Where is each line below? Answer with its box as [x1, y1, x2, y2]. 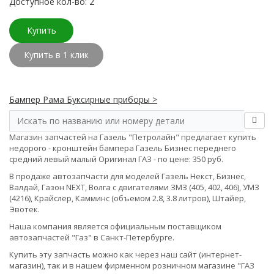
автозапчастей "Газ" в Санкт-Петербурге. [9, 232, 174, 243]
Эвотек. [9, 204, 40, 215]
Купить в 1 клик [24, 49, 89, 61]
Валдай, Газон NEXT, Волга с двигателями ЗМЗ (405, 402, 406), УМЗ [9, 182, 259, 193]
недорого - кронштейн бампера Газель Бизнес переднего [9, 143, 236, 154]
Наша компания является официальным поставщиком [9, 221, 221, 232]
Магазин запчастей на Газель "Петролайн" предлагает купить [9, 131, 256, 143]
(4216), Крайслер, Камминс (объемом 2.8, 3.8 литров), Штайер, [9, 193, 246, 204]
